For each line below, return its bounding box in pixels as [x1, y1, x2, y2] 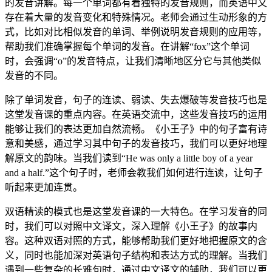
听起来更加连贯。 [5, 182, 83, 192]
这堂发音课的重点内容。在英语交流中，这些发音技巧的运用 [5, 109, 267, 120]
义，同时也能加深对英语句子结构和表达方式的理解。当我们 [5, 250, 267, 260]
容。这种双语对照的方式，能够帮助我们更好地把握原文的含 [5, 235, 267, 246]
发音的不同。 [5, 70, 63, 81]
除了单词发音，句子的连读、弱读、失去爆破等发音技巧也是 [5, 94, 267, 105]
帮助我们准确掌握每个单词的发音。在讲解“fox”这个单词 [5, 41, 250, 52]
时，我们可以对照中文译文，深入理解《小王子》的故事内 [5, 220, 257, 231]
